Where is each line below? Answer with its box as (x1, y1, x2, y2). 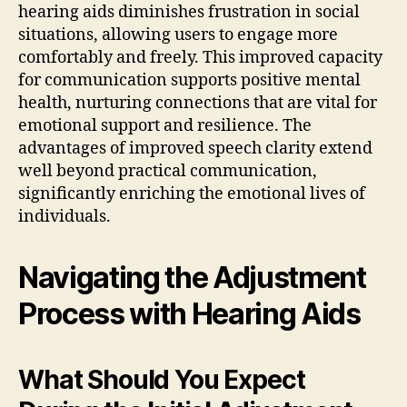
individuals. (18, 206, 111, 228)
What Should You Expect (18, 364, 305, 396)
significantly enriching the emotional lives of (18, 184, 365, 205)
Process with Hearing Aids (18, 296, 361, 333)
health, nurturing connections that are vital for (18, 93, 377, 114)
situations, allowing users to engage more (18, 25, 338, 46)
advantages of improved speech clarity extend (18, 138, 372, 160)
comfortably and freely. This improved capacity (18, 47, 382, 69)
